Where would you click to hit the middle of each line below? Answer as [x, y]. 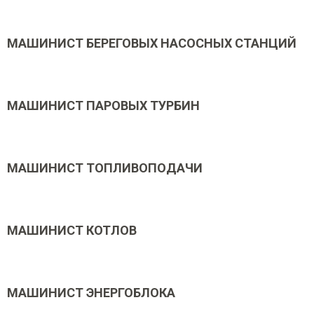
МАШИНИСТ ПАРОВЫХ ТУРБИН [103, 105]
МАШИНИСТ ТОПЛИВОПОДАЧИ [105, 168]
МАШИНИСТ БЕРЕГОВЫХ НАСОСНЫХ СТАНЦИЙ [152, 43]
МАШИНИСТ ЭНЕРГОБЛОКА [91, 293]
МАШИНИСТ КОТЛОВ [72, 230]
